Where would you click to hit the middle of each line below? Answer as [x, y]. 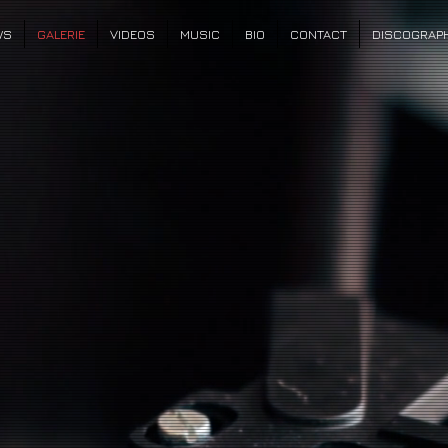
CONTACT [318, 34]
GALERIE [61, 34]
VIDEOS [132, 34]
